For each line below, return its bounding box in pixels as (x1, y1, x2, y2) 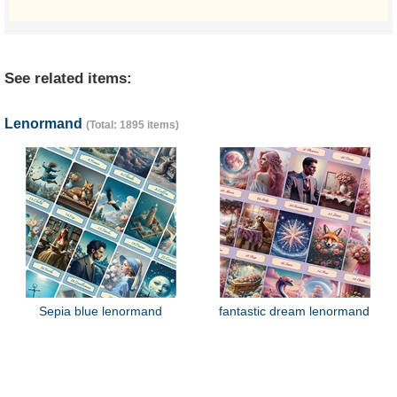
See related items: (4, 70, 132, 87)
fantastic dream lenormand (219, 304, 370, 318)
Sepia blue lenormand (38, 304, 162, 318)
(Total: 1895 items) (86, 119, 179, 131)
